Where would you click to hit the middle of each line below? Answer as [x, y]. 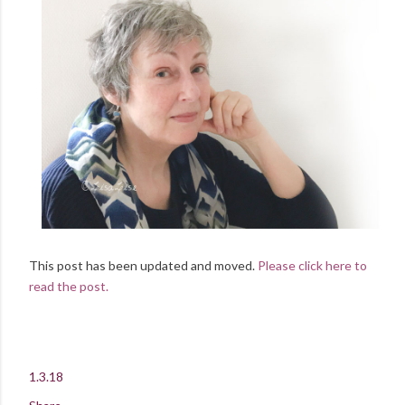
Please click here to [312, 265]
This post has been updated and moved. [143, 265]
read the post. [69, 286]
